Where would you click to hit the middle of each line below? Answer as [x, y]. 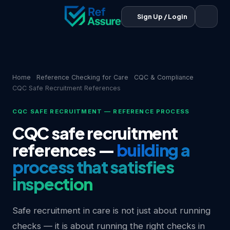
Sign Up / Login [162, 16]
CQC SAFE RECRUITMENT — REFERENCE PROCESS [101, 111]
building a [153, 150]
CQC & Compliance [164, 77]
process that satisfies [93, 167]
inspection [53, 184]
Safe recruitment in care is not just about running [111, 210]
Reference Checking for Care [82, 77]
